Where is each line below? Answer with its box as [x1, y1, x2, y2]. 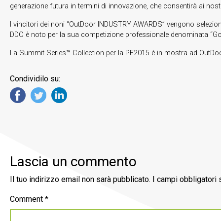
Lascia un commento [10, 153, 137, 170]
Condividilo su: [10, 74, 60, 83]
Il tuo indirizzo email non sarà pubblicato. [10, 175, 150, 184]
